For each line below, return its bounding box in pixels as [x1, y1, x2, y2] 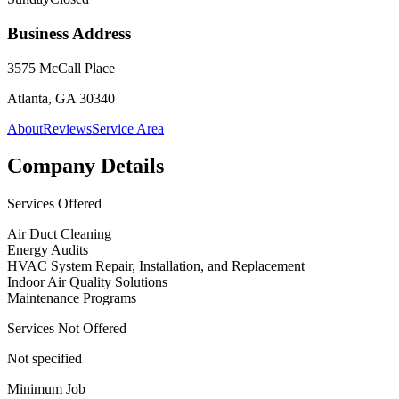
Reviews [43, 120, 92, 136]
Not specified [7, 351, 82, 367]
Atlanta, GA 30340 [7, 90, 115, 106]
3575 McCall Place [7, 60, 115, 76]
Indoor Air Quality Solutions [7, 274, 167, 290]
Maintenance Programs [7, 290, 136, 306]
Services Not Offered [7, 321, 126, 337]
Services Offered [7, 196, 102, 212]
